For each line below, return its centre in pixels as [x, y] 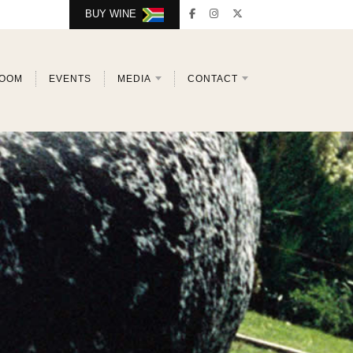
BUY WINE [114, 14]
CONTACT [213, 78]
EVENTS [70, 78]
